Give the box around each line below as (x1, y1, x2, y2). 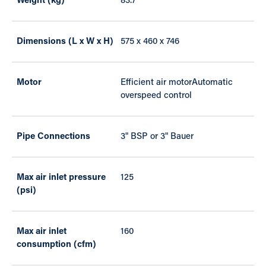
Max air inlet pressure (17, 173, 106, 183)
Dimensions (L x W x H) (17, 37, 113, 47)
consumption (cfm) (17, 240, 96, 250)
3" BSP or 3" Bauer (121, 132, 194, 142)
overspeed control (121, 91, 192, 101)
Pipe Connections (17, 132, 90, 142)
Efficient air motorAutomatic (121, 78, 233, 88)
